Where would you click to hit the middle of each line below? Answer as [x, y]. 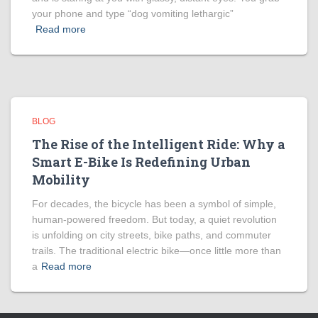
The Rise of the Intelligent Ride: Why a [159, 144]
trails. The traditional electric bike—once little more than [157, 251]
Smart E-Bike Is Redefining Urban [141, 162]
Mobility [61, 180]
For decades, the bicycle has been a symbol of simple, [154, 204]
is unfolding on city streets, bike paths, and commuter [152, 235]
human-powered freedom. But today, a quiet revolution [154, 219]
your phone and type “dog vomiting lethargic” [133, 13]
